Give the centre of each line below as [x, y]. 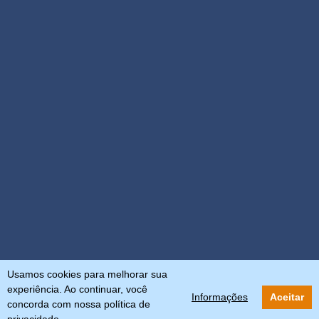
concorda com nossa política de [79, 304]
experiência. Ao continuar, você [77, 289]
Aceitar [287, 297]
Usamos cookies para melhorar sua [87, 274]
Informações [220, 297]
